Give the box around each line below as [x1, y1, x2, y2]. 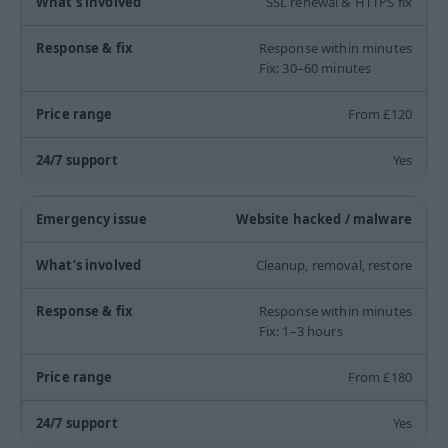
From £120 [347, 105, 412, 124]
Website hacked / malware [235, 210, 412, 229]
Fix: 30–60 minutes [258, 59, 372, 78]
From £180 [347, 368, 412, 387]
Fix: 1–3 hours [258, 322, 343, 341]
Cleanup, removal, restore [255, 256, 412, 275]
